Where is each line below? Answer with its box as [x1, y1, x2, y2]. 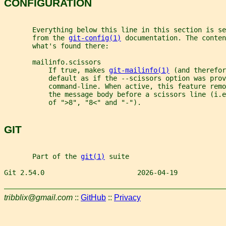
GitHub [81, 193, 106, 202]
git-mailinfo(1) [109, 66, 169, 75]
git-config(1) [69, 34, 121, 42]
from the [4, 34, 69, 42]
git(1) [81, 152, 105, 161]
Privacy [114, 193, 141, 202]
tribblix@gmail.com [4, 193, 73, 202]
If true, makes [4, 66, 109, 75]
